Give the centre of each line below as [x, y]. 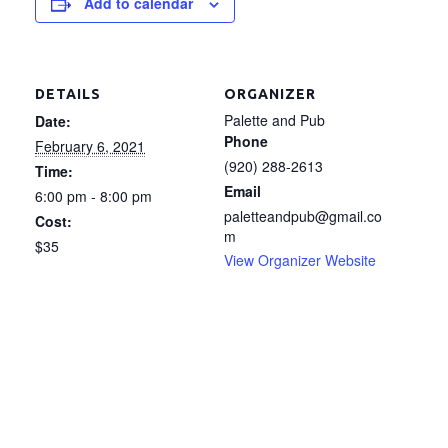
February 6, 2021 [90, 146]
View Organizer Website [300, 260]
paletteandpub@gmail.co [303, 216]
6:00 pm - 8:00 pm [93, 196]
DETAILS [68, 94]
